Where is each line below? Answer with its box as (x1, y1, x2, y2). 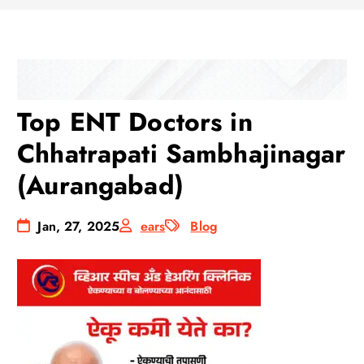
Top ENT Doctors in (17, 102, 253, 141)
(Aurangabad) (17, 166, 184, 204)
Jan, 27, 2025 (33, 217, 120, 236)
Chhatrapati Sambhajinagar (17, 134, 346, 172)
